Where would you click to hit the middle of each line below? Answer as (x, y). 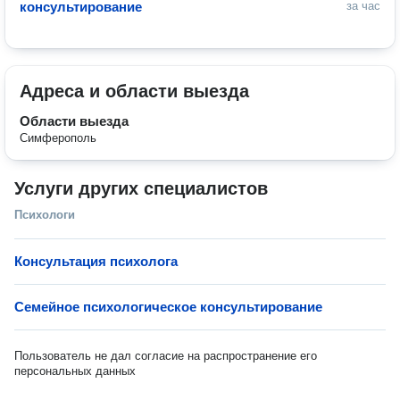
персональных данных (75, 371)
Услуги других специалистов (141, 188)
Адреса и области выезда (134, 91)
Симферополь (58, 138)
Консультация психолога (96, 261)
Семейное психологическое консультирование (168, 307)
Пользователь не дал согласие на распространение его (166, 356)
